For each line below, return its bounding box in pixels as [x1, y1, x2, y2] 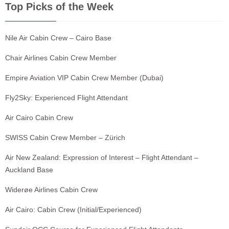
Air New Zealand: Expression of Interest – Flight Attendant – [5, 153, 198, 162]
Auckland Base [5, 166, 53, 174]
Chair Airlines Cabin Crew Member [5, 54, 117, 62]
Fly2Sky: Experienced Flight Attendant [5, 94, 128, 102]
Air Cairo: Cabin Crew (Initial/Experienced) [5, 205, 142, 214]
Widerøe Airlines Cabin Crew [5, 186, 98, 194]
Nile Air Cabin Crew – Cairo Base [5, 34, 111, 42]
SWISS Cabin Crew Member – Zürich [5, 133, 125, 142]
